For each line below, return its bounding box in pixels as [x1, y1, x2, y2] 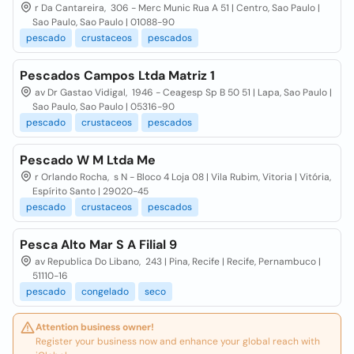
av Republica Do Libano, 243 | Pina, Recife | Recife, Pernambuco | [32, 255, 321, 268]
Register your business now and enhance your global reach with [36, 335, 320, 348]
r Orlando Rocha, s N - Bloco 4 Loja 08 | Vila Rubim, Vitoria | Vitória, [32, 171, 331, 183]
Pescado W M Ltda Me [20, 152, 156, 168]
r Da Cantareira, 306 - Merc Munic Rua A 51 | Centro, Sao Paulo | [32, 2, 320, 14]
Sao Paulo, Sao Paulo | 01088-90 [32, 16, 175, 28]
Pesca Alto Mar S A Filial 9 [20, 236, 177, 253]
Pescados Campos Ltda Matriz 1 [20, 67, 215, 84]
